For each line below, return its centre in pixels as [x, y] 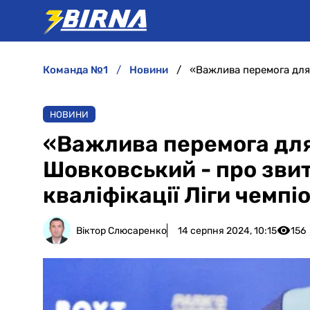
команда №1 [79, 70]
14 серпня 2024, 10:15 [227, 230]
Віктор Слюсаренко [121, 230]
